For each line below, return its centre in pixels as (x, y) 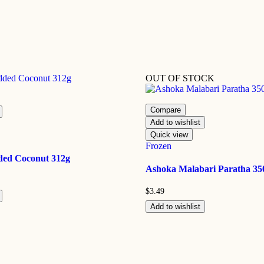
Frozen (158, 146)
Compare (165, 110)
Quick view (169, 134)
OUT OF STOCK (180, 78)
